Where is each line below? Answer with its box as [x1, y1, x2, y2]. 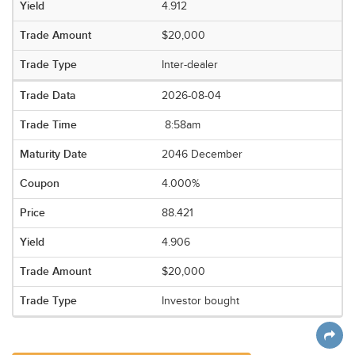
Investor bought [162, 295, 240, 307]
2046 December [162, 148, 243, 161]
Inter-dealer [162, 59, 219, 71]
